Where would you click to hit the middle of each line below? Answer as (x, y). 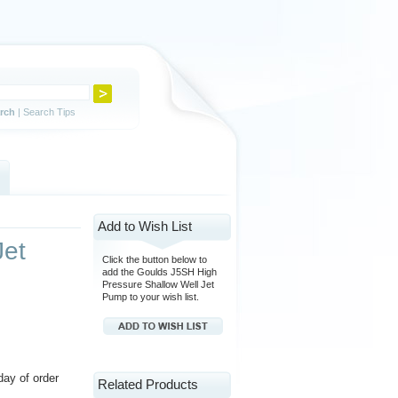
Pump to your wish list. (151, 297)
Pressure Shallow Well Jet (158, 284)
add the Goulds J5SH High (159, 272)
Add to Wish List (145, 226)
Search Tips (49, 112)
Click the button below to (155, 259)
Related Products (148, 384)
